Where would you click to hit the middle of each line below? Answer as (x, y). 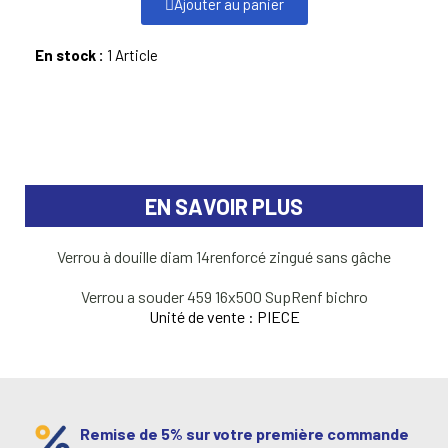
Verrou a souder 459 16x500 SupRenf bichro (224, 297)
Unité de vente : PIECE (224, 317)
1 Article (132, 55)
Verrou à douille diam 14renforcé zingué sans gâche (224, 257)
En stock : (71, 55)
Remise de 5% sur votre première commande (244, 434)
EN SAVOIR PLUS (224, 206)
